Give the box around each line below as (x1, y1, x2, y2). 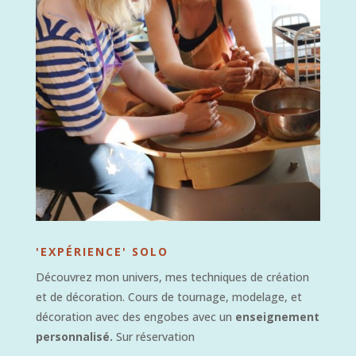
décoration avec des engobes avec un (35, 308, 235, 324)
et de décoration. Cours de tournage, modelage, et (35, 288, 302, 304)
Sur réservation (115, 328, 195, 344)
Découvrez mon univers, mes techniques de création (35, 269, 309, 284)
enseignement (234, 308, 319, 324)
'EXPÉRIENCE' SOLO (35, 243, 168, 259)
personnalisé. (35, 328, 116, 344)
